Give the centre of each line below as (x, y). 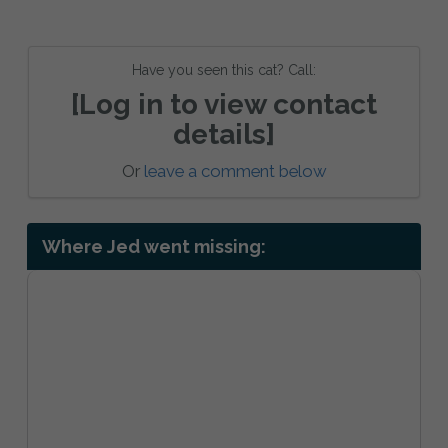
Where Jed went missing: (154, 246)
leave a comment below (235, 170)
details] (224, 134)
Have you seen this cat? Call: (224, 69)
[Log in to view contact (224, 104)
